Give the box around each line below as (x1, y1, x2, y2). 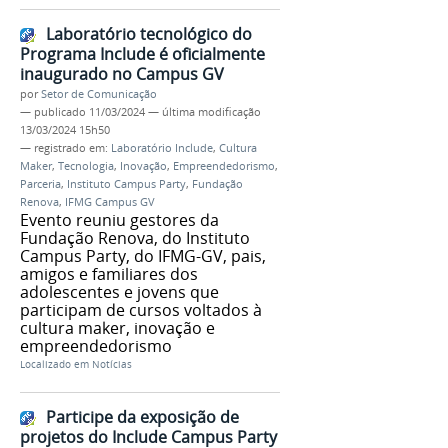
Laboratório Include (111, 140, 213, 155)
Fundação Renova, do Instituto (20, 226, 250, 249)
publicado (34, 104, 86, 119)
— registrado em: (20, 140, 111, 155)
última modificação (162, 104, 261, 119)
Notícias (92, 357, 132, 371)
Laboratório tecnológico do (46, 22, 252, 45)
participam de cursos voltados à (20, 298, 262, 321)
